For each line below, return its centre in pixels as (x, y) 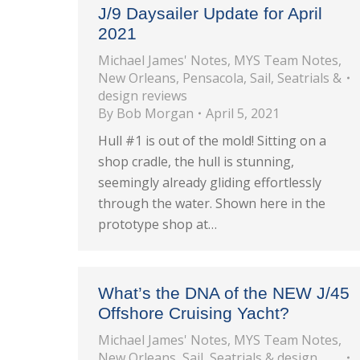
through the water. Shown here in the (212, 203)
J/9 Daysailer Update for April (210, 13)
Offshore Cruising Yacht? (194, 313)
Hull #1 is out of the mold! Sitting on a (212, 141)
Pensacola (213, 78)
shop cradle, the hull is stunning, (196, 162)
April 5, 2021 (243, 113)
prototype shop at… (157, 224)
